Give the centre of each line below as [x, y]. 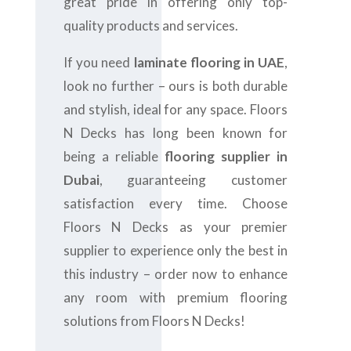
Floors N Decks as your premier [175, 227]
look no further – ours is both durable [175, 86]
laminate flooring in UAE [209, 62]
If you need [98, 62]
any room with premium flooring [175, 297]
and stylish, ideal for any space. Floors [175, 109]
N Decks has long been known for [175, 133]
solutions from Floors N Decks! [154, 321]
